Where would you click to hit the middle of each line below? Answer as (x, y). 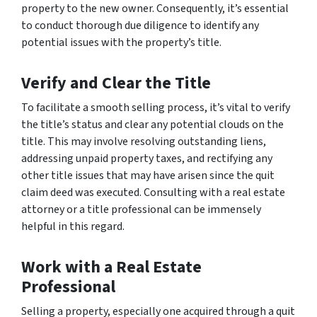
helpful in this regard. (73, 226)
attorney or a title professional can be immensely (141, 209)
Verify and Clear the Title (116, 83)
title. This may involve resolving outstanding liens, (144, 141)
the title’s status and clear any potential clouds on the (152, 124)
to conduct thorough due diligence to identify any (140, 25)
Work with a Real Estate (111, 267)
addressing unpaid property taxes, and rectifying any (147, 158)
